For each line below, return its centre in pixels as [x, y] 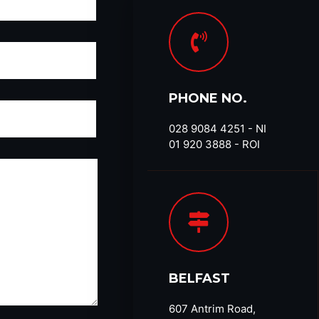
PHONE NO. [208, 99]
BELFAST [199, 279]
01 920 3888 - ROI [214, 145]
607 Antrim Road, [212, 309]
